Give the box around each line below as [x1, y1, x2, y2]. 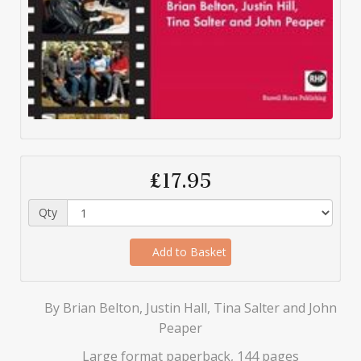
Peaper [159, 319, 202, 338]
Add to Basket [148, 244, 226, 260]
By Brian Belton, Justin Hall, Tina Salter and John [40, 299, 337, 317]
